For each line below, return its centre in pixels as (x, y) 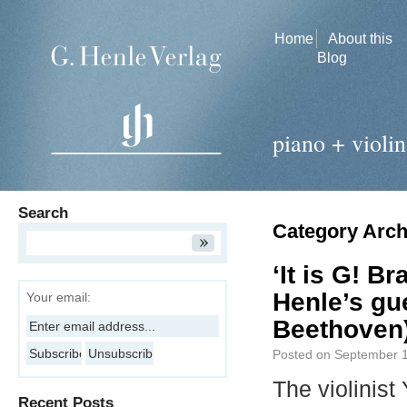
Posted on (302, 354)
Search (43, 213)
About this (360, 39)
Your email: (59, 297)
